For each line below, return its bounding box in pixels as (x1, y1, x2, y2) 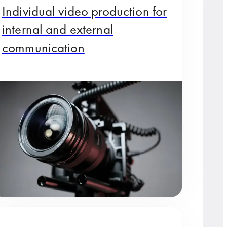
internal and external (2, 20, 113, 39)
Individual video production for (2, 2, 167, 20)
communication (2, 39, 85, 57)
